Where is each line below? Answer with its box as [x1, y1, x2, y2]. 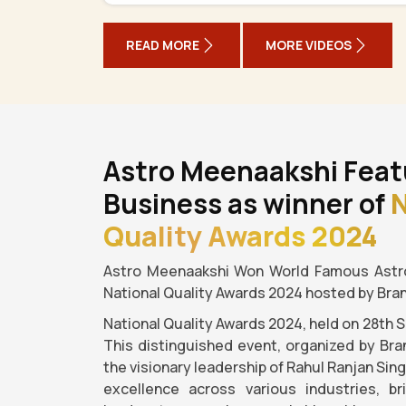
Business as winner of [103, 185, 391, 223]
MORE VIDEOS [266, 35, 352, 53]
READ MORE [126, 35, 199, 53]
